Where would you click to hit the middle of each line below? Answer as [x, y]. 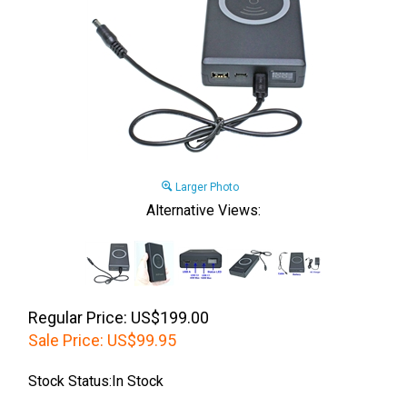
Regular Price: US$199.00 [119, 318]
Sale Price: [66, 340]
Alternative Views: [203, 210]
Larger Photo [206, 187]
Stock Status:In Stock [96, 381]
